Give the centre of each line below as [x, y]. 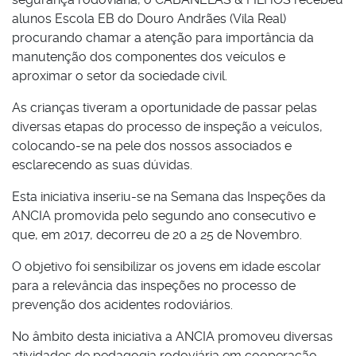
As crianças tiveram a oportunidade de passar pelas [164, 108]
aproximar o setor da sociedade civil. [120, 76]
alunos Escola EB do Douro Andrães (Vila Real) [149, 19]
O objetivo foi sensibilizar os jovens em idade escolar [166, 267]
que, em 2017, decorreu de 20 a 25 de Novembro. [157, 235]
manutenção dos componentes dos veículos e [149, 57]
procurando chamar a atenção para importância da [163, 38]
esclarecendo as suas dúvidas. [102, 165]
